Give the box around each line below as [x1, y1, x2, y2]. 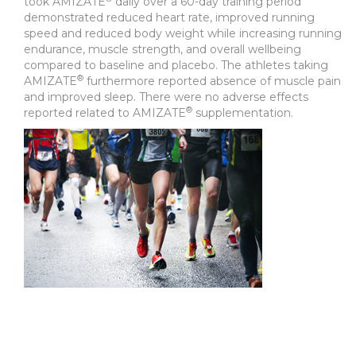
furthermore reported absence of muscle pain [83, 74, 341, 88]
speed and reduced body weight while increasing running [24, 26, 342, 41]
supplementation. [192, 106, 293, 120]
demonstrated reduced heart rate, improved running [24, 10, 315, 25]
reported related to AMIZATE [24, 106, 186, 120]
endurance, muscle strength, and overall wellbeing [24, 42, 301, 56]
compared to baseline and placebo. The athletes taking [24, 58, 328, 72]
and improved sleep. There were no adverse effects [24, 90, 308, 104]
